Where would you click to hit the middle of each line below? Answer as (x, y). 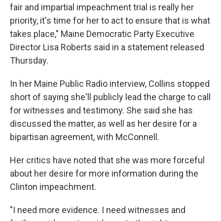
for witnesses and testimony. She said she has (101, 110)
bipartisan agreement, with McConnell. (85, 137)
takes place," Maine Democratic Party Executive (102, 34)
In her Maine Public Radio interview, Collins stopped (110, 84)
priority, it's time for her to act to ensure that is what (110, 21)
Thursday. (29, 61)
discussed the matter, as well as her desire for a (103, 124)
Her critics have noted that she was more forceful (107, 160)
